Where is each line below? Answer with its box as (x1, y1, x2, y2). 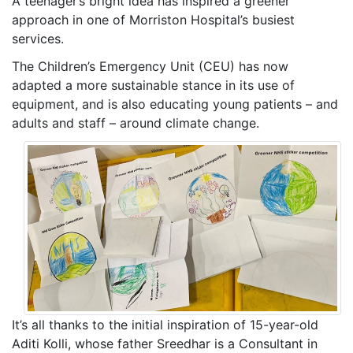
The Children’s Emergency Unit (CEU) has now (12, 58, 288, 75)
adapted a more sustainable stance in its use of (12, 77, 295, 94)
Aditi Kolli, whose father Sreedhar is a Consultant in (12, 335, 318, 351)
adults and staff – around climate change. (12, 115, 259, 132)
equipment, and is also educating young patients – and (12, 96, 338, 113)
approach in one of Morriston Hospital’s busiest (12, 12, 295, 28)
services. (12, 31, 64, 47)
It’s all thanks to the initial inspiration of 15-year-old (12, 316, 318, 333)
